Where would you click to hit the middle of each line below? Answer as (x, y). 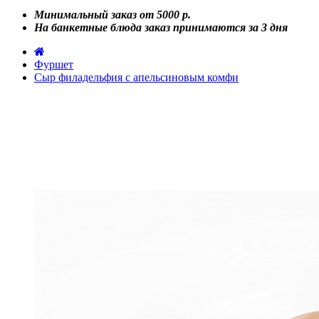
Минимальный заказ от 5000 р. (113, 15)
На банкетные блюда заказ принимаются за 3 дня (161, 27)
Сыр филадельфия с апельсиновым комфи (136, 77)
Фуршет (54, 64)
